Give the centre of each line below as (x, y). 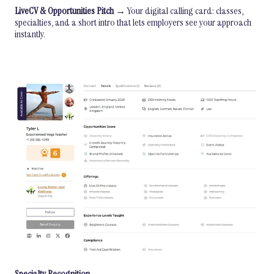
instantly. (30, 34)
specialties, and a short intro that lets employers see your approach (133, 23)
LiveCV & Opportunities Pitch (64, 11)
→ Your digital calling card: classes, (179, 11)
